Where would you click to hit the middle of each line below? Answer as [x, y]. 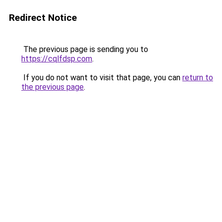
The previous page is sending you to [85, 49]
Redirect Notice [43, 18]
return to [198, 78]
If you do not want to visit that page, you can [102, 78]
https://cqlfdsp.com [57, 59]
